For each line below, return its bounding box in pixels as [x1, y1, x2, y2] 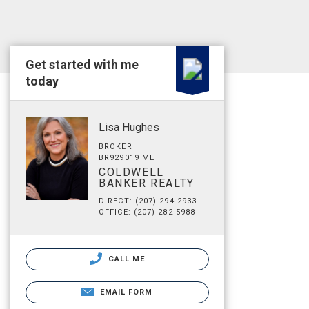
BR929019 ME [99, 153, 155, 162]
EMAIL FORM [99, 288, 153, 297]
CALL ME [105, 255, 146, 263]
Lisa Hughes [99, 121, 159, 134]
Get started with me [26, 57, 139, 72]
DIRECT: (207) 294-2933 [99, 197, 197, 206]
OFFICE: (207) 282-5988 [99, 208, 196, 217]
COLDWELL [99, 166, 164, 179]
